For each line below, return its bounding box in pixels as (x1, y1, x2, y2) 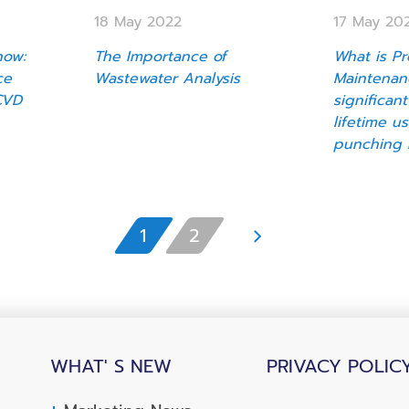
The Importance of (94, 45, 227, 68)
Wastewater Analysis (94, 67, 241, 89)
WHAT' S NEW (50, 351, 173, 380)
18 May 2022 (94, 10, 183, 33)
